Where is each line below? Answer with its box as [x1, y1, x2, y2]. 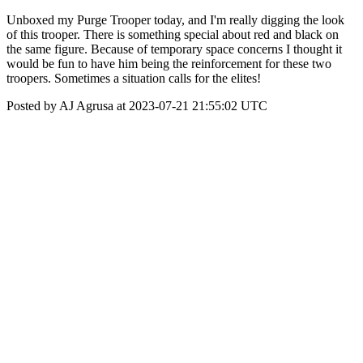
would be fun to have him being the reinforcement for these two [6, 57, 331, 70]
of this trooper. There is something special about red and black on [6, 28, 339, 41]
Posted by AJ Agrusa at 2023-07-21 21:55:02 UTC [6, 99, 267, 113]
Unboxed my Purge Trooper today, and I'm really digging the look [6, 13, 344, 27]
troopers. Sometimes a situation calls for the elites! [6, 71, 261, 85]
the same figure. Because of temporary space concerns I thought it [6, 42, 342, 56]
